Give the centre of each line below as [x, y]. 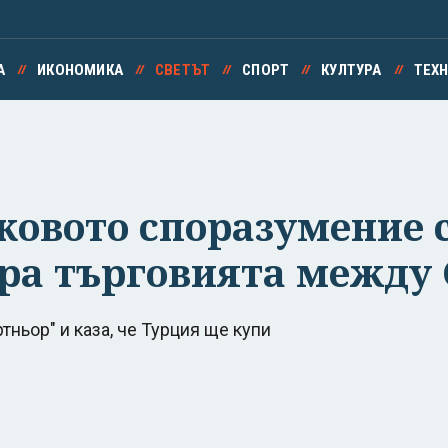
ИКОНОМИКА [80, 70]
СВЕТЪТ [182, 70]
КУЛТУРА [351, 70]
